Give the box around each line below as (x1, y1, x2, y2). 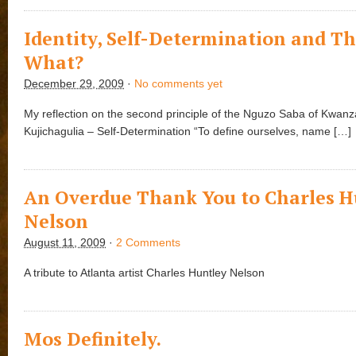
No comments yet (134, 76, 222, 90)
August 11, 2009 (24, 235, 106, 249)
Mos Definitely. (24, 326, 161, 351)
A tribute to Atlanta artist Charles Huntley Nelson (24, 266, 265, 280)
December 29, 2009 (24, 76, 124, 90)
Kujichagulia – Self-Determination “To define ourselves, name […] (24, 125, 351, 138)
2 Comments (116, 235, 180, 249)
